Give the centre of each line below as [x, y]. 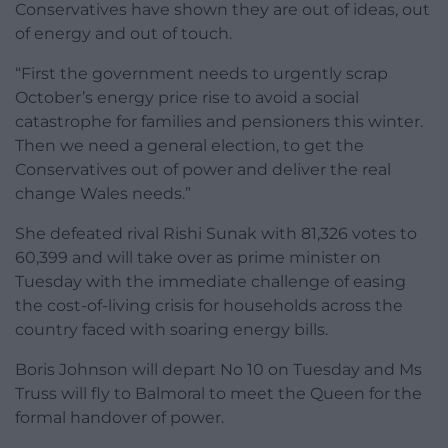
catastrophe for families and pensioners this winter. [219, 121]
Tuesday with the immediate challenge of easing [210, 281]
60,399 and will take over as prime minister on [198, 257]
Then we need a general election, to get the [189, 145]
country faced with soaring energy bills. [171, 329]
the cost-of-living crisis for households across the [209, 305]
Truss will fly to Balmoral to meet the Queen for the [218, 393]
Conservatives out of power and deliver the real [203, 169]
